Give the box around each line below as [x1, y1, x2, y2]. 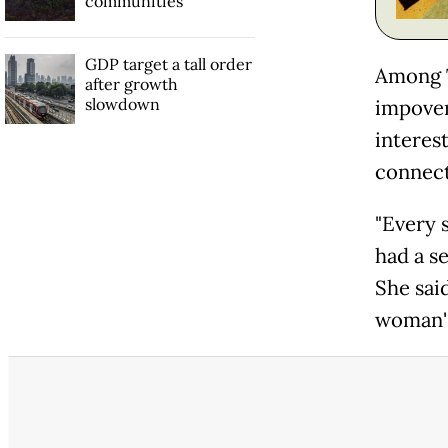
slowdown [84, 93, 160, 114]
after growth [84, 73, 178, 94]
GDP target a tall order [84, 53, 252, 74]
